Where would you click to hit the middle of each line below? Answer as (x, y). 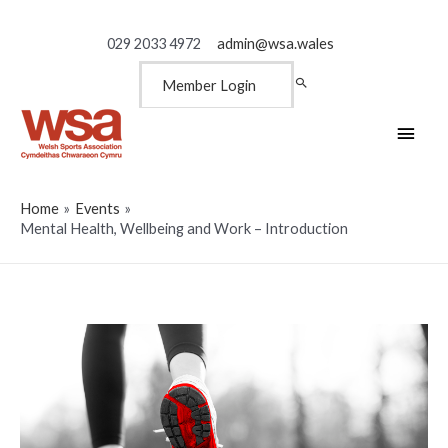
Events (97, 208)
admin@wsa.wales (275, 43)
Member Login (209, 86)
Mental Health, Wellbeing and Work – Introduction (184, 228)
